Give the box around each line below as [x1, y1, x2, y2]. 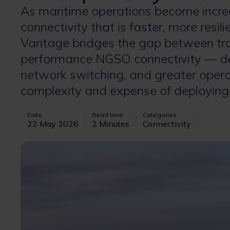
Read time [92, 111, 123, 119]
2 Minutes [92, 119, 129, 129]
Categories [143, 111, 177, 119]
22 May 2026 [27, 119, 79, 129]
